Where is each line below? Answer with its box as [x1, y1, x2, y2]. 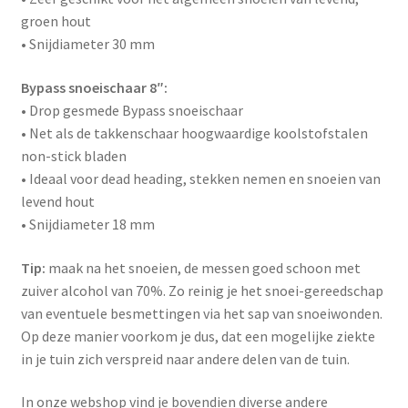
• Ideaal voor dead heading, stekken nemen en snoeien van [20, 169, 381, 189]
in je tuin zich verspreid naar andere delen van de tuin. [20, 349, 350, 368]
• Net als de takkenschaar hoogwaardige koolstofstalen [20, 124, 368, 143]
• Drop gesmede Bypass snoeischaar [20, 101, 243, 120]
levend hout [20, 192, 95, 211]
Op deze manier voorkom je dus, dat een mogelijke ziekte [20, 326, 375, 345]
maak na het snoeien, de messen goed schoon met [45, 258, 361, 277]
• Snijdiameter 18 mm [20, 215, 155, 234]
